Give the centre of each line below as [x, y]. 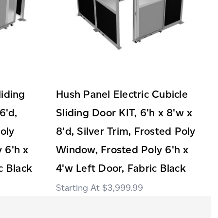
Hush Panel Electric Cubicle [122, 94]
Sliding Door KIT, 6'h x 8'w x [124, 112]
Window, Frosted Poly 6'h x [122, 149]
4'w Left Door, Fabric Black [121, 168]
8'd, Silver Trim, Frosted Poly [126, 131]
